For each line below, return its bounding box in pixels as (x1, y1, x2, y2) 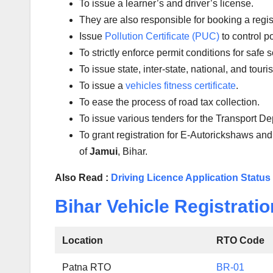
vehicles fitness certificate (126, 80, 236, 91)
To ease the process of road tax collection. (79, 97, 260, 108)
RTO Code (216, 235, 265, 246)
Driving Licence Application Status (111, 172, 271, 183)
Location (62, 235, 106, 246)
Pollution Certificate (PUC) (105, 31, 219, 42)
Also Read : (55, 172, 111, 183)
